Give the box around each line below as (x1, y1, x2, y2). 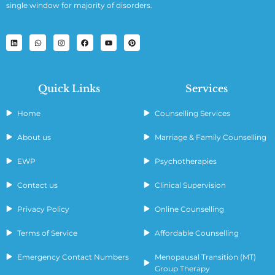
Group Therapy (154, 263, 210, 273)
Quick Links (37, 82, 100, 95)
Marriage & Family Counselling (154, 132, 266, 142)
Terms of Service (17, 228, 77, 238)
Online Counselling (154, 204, 224, 214)
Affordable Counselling (154, 228, 239, 238)
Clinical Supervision (154, 180, 226, 190)
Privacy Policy (17, 204, 69, 214)
